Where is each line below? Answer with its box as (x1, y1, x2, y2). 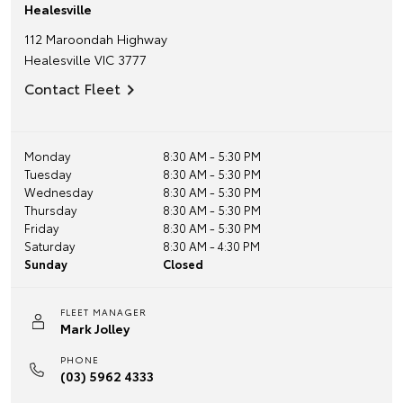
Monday (24, 148, 70, 164)
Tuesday (24, 166, 71, 182)
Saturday (24, 237, 75, 254)
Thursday (24, 201, 76, 218)
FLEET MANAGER (60, 305, 147, 318)
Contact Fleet (24, 77, 121, 98)
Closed (162, 255, 203, 272)
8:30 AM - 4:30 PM (162, 237, 260, 254)
